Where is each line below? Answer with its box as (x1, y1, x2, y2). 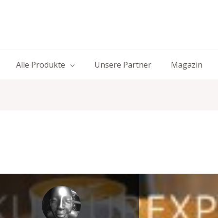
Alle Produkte (16, 59, 65, 70)
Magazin (170, 59, 202, 70)
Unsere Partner (94, 59, 151, 70)
